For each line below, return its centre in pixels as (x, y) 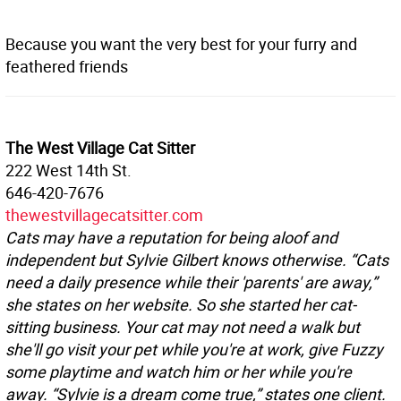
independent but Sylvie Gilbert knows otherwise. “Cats (197, 260)
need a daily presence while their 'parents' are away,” (191, 282)
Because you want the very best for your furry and (181, 44)
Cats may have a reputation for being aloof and (171, 238)
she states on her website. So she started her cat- (181, 305)
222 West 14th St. (68, 171)
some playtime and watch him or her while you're (179, 372)
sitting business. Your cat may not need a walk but (183, 327)
